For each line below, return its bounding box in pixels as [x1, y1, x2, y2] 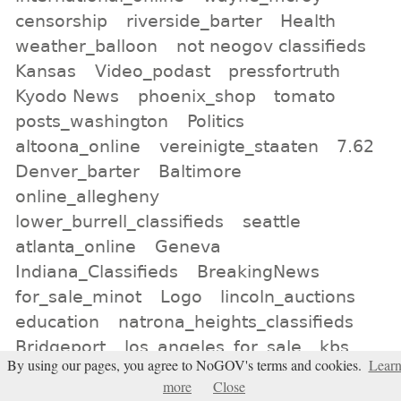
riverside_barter [125, 11, 262, 31]
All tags [12, 374, 62, 388]
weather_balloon [15, 36, 158, 56]
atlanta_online [15, 236, 137, 257]
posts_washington [15, 111, 169, 132]
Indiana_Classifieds [15, 261, 179, 282]
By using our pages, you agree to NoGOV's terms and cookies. [6, 355, 362, 375]
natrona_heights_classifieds [117, 311, 354, 332]
